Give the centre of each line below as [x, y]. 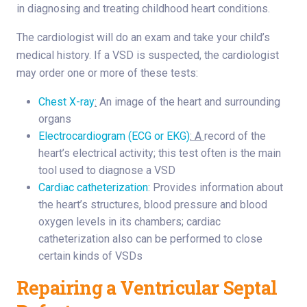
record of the [235, 136]
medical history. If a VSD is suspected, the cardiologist [148, 56]
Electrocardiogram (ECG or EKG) [114, 136]
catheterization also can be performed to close [150, 239]
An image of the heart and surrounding [188, 102]
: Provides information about [216, 188]
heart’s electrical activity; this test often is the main [160, 153]
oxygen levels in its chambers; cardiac [130, 222]
